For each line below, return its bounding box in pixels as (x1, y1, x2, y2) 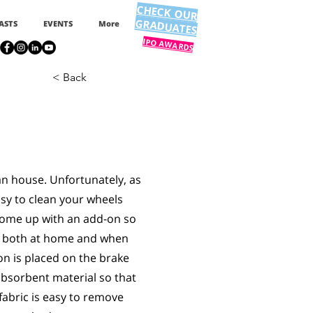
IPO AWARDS (142, 36, 194, 53)
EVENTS (43, 18, 73, 29)
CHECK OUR (136, 1, 198, 23)
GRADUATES (134, 15, 198, 37)
